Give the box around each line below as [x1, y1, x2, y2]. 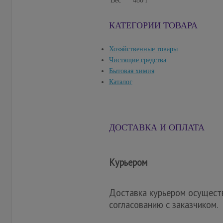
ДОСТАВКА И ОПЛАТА [109, 122, 205, 133]
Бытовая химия [109, 67, 154, 75]
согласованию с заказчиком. [109, 199, 218, 211]
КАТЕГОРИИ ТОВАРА [109, 20, 198, 31]
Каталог [109, 78, 132, 86]
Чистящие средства [109, 56, 166, 64]
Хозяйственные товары [109, 45, 178, 53]
